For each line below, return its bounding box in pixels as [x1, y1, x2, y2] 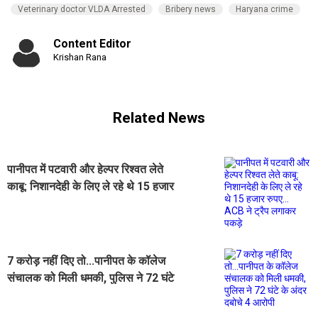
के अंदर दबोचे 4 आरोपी [7, 287, 99, 302]
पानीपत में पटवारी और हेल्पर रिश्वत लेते [7, 162, 163, 176]
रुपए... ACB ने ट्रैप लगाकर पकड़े [7, 196, 145, 210]
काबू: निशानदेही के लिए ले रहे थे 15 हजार [7, 179, 174, 193]
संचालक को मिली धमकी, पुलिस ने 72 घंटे [7, 270, 174, 285]
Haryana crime [236, 4, 293, 14]
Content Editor [53, 36, 131, 50]
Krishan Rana [53, 51, 106, 62]
